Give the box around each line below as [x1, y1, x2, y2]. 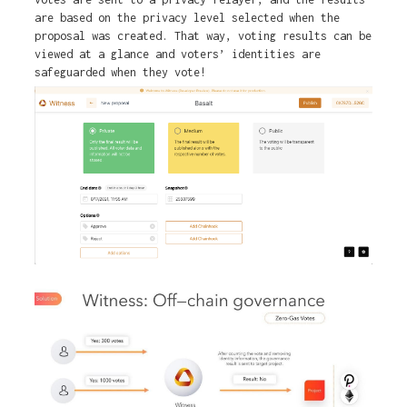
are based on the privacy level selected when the [34, 11, 340, 25]
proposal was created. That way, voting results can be [34, 29, 372, 44]
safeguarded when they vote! [34, 65, 206, 80]
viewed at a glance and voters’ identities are [34, 47, 321, 62]
